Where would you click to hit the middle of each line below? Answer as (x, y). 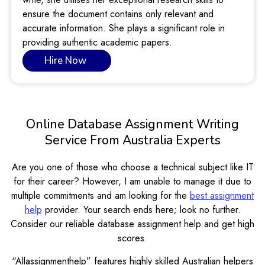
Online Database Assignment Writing (132, 125)
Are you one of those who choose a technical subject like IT (132, 167)
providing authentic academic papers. (97, 43)
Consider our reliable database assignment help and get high (132, 224)
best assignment (222, 196)
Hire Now (65, 61)
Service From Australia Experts (132, 140)
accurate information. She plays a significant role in (124, 28)
